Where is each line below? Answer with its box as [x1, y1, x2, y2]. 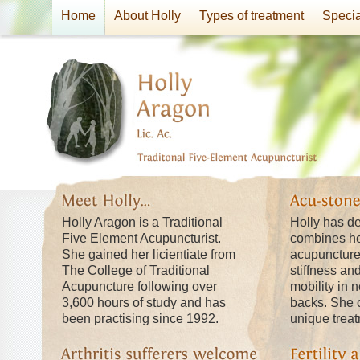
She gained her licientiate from [62, 247, 235, 261]
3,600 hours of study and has [62, 296, 226, 309]
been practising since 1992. [62, 312, 219, 325]
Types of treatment [199, 9, 304, 22]
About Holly [114, 9, 181, 22]
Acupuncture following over [62, 280, 217, 293]
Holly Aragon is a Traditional [62, 215, 223, 229]
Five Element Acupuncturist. [62, 231, 221, 245]
